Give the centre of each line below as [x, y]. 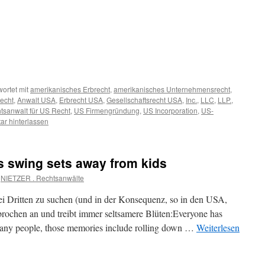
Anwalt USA [36, 100]
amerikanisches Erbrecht [70, 89]
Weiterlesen [218, 227]
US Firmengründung [107, 110]
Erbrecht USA [81, 100]
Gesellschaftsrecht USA [144, 100]
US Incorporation [170, 110]
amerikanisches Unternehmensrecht [172, 89]
